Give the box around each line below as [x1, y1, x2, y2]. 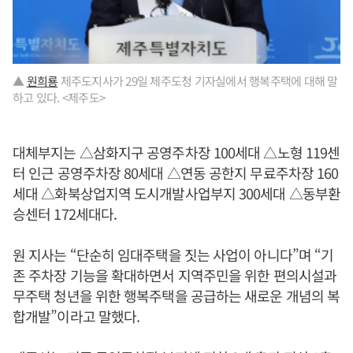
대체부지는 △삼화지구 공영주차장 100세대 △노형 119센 [13, 142, 340, 163]
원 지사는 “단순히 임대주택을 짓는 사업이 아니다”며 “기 [13, 244, 334, 266]
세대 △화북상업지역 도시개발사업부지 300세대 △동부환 [13, 183, 341, 204]
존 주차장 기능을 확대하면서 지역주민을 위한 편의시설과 [13, 265, 337, 286]
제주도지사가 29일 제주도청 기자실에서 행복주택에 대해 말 [58, 72, 338, 90]
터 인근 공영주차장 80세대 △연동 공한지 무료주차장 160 [13, 162, 339, 184]
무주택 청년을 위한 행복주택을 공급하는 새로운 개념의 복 [13, 285, 340, 307]
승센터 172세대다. [13, 203, 117, 225]
